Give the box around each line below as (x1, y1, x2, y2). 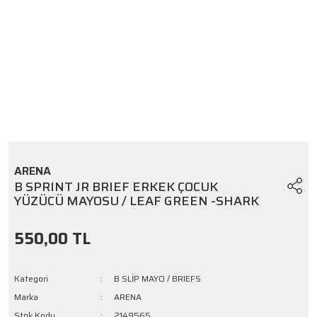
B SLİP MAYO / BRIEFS (114, 272, 202, 285)
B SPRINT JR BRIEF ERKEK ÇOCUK (14, 177, 218, 197)
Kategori (14, 272, 48, 285)
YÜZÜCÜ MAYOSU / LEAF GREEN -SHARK (14, 191, 259, 211)
